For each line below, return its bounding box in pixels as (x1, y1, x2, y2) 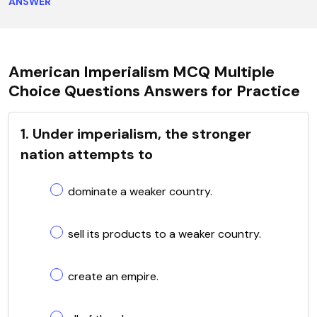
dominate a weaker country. (68, 183, 212, 199)
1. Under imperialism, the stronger (21, 124, 251, 143)
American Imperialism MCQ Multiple (8, 61, 275, 82)
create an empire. (68, 268, 158, 284)
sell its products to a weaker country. (68, 226, 261, 241)
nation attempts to (21, 144, 153, 163)
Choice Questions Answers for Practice (8, 80, 300, 101)
